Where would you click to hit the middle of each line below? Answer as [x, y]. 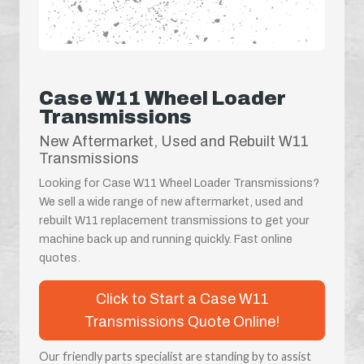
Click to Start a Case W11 [182, 299]
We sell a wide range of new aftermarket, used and [171, 201]
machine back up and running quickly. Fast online [166, 238]
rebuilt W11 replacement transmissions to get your [174, 220]
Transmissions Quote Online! [182, 321]
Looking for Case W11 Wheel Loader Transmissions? [179, 182]
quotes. [60, 257]
